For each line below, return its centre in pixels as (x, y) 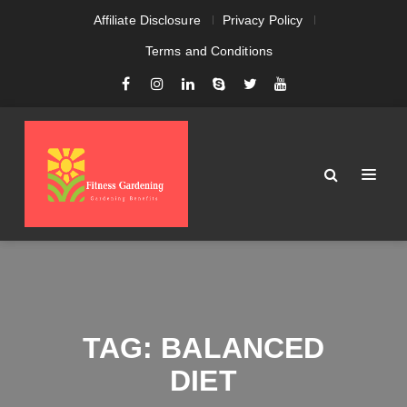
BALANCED (243, 348)
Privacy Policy (263, 20)
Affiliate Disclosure (147, 20)
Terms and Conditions (209, 51)
